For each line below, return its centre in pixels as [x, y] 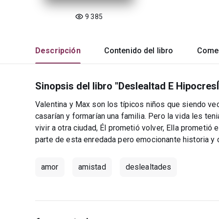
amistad [92, 167]
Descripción [58, 51]
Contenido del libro [139, 51]
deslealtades [148, 167]
